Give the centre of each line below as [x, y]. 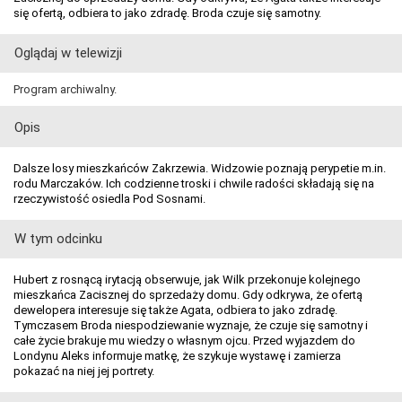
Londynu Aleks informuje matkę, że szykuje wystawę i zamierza [177, 355]
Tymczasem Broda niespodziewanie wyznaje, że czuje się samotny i [191, 325]
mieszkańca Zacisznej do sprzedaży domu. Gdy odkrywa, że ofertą [188, 294]
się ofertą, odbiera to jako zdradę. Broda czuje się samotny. [167, 13]
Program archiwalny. [65, 89]
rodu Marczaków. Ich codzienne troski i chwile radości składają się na [194, 183]
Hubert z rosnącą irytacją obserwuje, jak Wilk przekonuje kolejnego [187, 279]
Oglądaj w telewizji [68, 52]
